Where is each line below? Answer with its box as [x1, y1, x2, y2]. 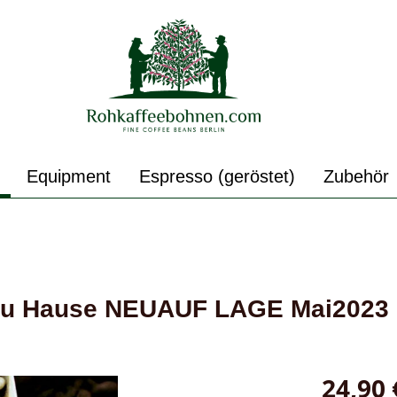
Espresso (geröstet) [138, 167, 295, 186]
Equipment [26, 167, 111, 186]
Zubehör [323, 167, 389, 186]
